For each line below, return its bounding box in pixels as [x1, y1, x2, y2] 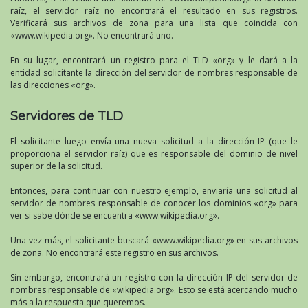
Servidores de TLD [10, 109, 123, 124]
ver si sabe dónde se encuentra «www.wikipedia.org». [10, 210, 219, 222]
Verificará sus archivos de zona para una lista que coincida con [10, 17, 298, 30]
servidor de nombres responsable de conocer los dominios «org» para [10, 197, 298, 210]
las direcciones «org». [10, 79, 96, 91]
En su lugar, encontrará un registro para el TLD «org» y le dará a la [10, 54, 298, 67]
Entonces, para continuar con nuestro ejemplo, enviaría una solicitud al [10, 185, 298, 197]
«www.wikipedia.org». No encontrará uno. [10, 30, 173, 42]
